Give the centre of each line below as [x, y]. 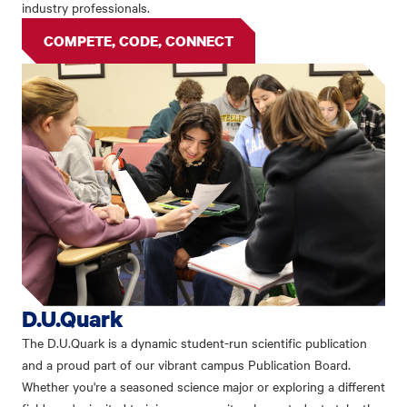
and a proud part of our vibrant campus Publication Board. [186, 364]
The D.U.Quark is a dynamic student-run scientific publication [194, 342]
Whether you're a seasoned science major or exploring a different [203, 386]
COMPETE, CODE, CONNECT [139, 41]
